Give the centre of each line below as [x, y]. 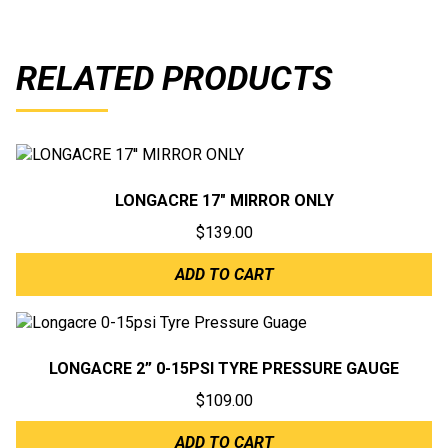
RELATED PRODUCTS [174, 78]
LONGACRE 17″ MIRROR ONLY [224, 201]
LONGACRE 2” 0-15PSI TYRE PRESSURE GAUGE [224, 369]
